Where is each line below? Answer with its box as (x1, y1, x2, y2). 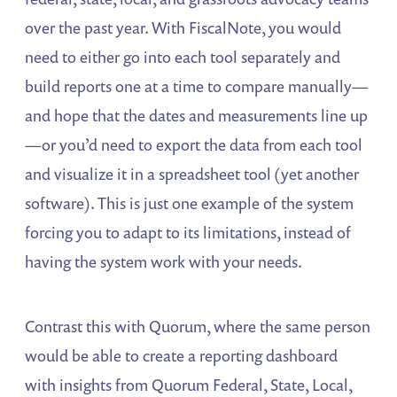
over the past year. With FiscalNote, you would (25, 16, 342, 38)
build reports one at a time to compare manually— (25, 74, 370, 97)
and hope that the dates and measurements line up (25, 104, 369, 126)
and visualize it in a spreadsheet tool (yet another (25, 162, 360, 184)
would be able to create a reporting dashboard (25, 344, 339, 366)
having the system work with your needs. (25, 250, 303, 272)
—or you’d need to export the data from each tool (25, 133, 363, 155)
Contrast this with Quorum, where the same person (25, 315, 371, 337)
